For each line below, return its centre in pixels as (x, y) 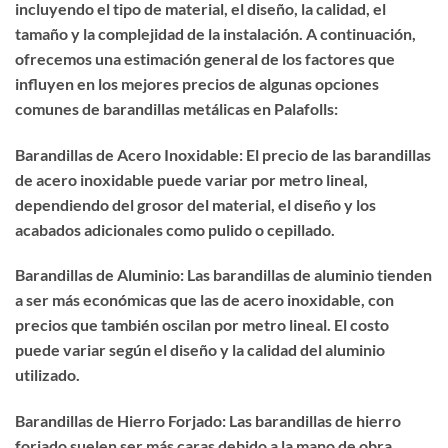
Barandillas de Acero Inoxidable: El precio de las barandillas (223, 154)
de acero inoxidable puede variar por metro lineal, (191, 179)
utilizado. (47, 375)
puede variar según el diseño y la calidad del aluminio (200, 350)
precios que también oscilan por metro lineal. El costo (202, 325)
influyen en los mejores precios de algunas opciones (197, 83)
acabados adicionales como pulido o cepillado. (175, 229)
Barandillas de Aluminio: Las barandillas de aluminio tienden (223, 275)
